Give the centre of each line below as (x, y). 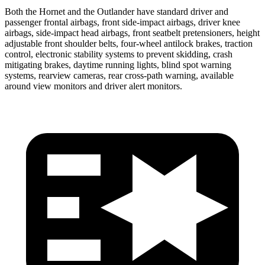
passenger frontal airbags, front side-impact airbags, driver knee (122, 22)
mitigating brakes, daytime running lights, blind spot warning (118, 64)
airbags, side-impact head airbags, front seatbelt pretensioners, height (132, 33)
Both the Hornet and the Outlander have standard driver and (117, 11)
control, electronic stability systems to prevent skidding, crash (119, 54)
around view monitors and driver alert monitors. (93, 86)
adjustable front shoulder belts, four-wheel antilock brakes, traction (129, 43)
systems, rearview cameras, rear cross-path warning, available (119, 75)
